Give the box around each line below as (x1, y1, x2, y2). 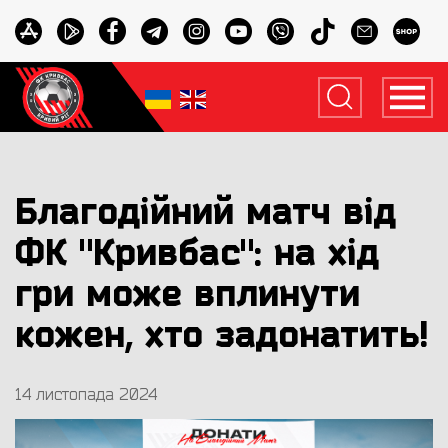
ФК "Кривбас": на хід (15, 230, 379, 277)
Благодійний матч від (15, 189, 396, 236)
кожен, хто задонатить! (15, 312, 429, 359)
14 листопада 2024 (15, 385, 157, 405)
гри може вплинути (15, 271, 360, 318)
